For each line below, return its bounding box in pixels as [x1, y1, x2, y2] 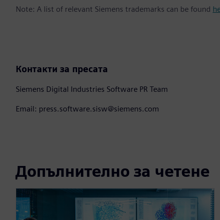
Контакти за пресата [16, 63, 108, 74]
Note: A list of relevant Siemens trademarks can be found [16, 4, 213, 14]
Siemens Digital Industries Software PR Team [16, 84, 168, 94]
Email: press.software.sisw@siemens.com [16, 104, 159, 113]
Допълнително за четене [16, 162, 210, 181]
